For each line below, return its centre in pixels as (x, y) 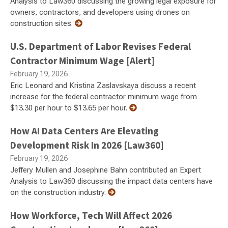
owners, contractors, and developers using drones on (100, 12)
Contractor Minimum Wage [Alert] (82, 60)
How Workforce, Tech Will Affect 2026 (91, 215)
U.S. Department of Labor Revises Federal (101, 46)
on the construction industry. (59, 192)
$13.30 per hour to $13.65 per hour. (70, 108)
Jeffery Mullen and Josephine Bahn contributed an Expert (106, 170)
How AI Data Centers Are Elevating (84, 131)
